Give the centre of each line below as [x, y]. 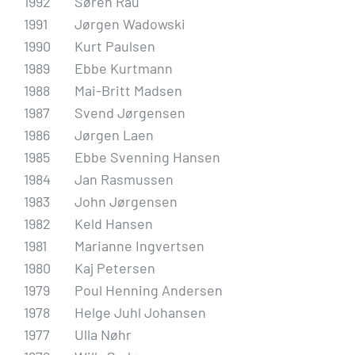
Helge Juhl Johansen [140, 312]
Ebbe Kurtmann [124, 68]
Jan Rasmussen [124, 179]
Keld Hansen [114, 223]
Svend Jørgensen [130, 112]
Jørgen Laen [114, 134]
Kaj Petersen [115, 267]
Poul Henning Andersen [149, 290]
